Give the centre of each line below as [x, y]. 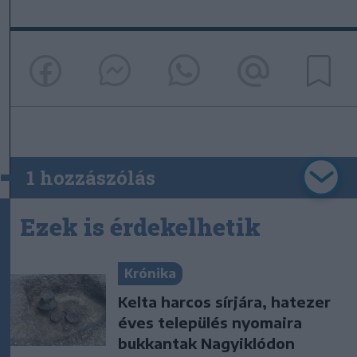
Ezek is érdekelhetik [140, 227]
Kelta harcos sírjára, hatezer [224, 302]
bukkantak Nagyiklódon [206, 343]
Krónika [150, 274]
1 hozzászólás [91, 178]
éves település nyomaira [210, 323]
